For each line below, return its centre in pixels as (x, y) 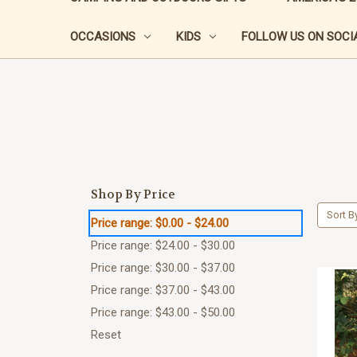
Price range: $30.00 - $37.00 (163, 267)
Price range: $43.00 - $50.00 (163, 312)
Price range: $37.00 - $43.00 (163, 290)
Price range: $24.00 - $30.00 (163, 245)
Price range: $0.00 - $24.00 (160, 223)
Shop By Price (133, 194)
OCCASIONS (103, 36)
